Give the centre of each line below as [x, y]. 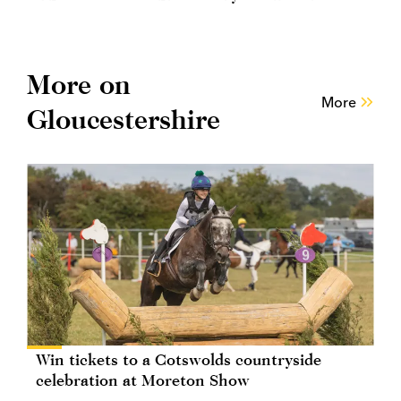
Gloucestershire [124, 119]
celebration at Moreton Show [143, 380]
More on [79, 85]
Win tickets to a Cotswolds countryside [179, 360]
